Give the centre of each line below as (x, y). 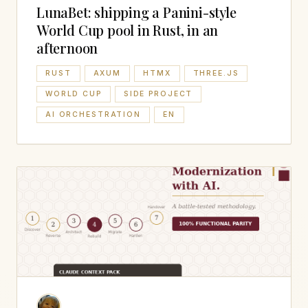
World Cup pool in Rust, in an (128, 30)
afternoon (67, 47)
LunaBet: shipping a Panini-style (136, 12)
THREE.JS (216, 73)
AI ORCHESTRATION (93, 114)
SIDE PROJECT (158, 94)
